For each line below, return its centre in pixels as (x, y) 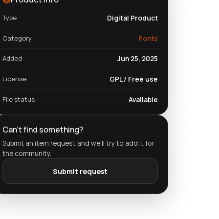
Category (17, 38)
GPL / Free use (134, 79)
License (14, 79)
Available (143, 99)
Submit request (80, 171)
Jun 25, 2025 (138, 59)
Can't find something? (43, 129)
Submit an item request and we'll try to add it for (78, 143)
